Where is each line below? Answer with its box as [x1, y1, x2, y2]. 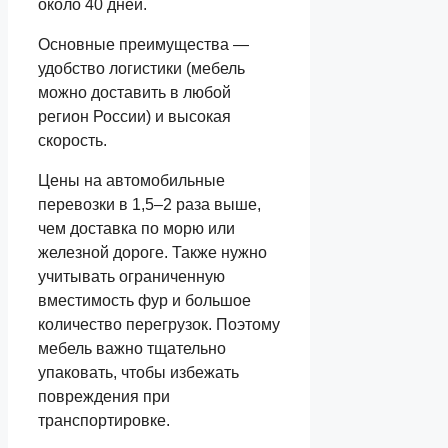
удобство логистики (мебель [38, 59, 245, 77]
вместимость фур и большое [38, 291, 251, 309]
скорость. [38, 131, 107, 149]
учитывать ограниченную [38, 267, 225, 285]
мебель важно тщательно [38, 339, 226, 357]
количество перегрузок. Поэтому [38, 315, 280, 333]
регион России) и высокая [38, 107, 231, 125]
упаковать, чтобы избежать [38, 363, 239, 381]
